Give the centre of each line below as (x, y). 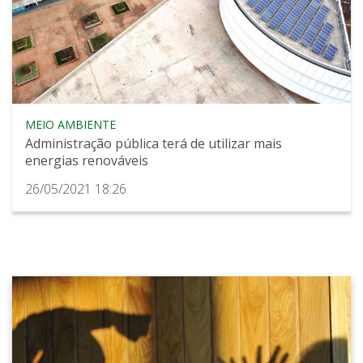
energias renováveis (87, 161)
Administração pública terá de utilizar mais (154, 144)
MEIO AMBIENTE (70, 125)
